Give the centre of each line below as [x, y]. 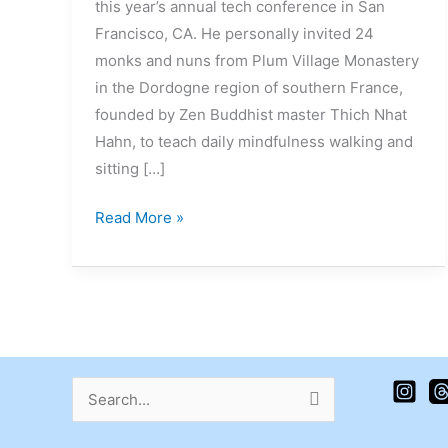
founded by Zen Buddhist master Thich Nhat [250, 114]
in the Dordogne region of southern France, [248, 87]
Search [96, 402]
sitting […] [129, 168]
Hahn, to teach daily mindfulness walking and [253, 141]
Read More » [139, 217]
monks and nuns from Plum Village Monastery [256, 60]
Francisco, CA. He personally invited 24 [234, 33]
